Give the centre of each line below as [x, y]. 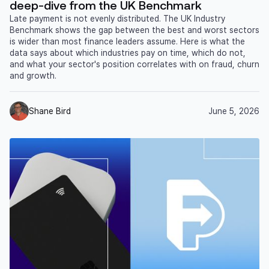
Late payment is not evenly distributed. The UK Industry [117, 19]
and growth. [33, 76]
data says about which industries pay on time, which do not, [128, 53]
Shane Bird [50, 111]
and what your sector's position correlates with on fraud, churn [134, 65]
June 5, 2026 [234, 111]
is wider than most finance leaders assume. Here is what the [127, 42]
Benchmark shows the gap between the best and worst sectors [134, 30]
